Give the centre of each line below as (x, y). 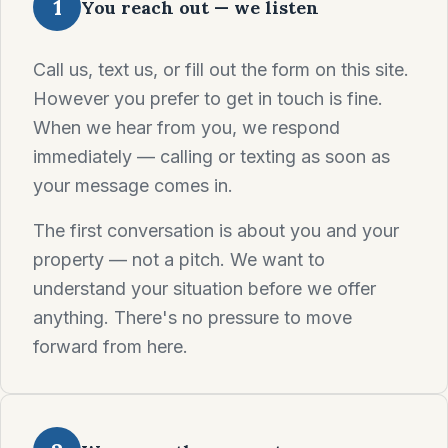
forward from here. (110, 346)
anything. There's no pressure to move (192, 317)
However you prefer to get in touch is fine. (208, 98)
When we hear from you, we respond (186, 127)
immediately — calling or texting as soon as (211, 156)
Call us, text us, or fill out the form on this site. (221, 69)
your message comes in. (133, 185)
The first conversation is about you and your (216, 230)
